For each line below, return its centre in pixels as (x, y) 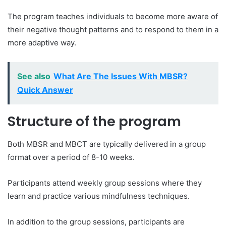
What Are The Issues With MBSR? (121, 76)
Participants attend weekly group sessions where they (105, 183)
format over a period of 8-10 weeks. (71, 157)
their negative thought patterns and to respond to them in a (113, 30)
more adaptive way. (42, 43)
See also (34, 76)
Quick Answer (45, 90)
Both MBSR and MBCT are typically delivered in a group (107, 144)
